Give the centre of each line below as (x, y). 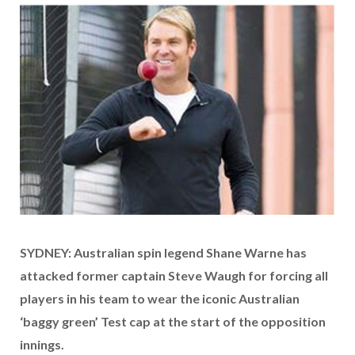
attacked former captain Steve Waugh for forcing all (174, 276)
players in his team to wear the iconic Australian (160, 299)
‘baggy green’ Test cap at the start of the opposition (173, 322)
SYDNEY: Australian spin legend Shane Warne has (163, 253)
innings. (42, 345)
